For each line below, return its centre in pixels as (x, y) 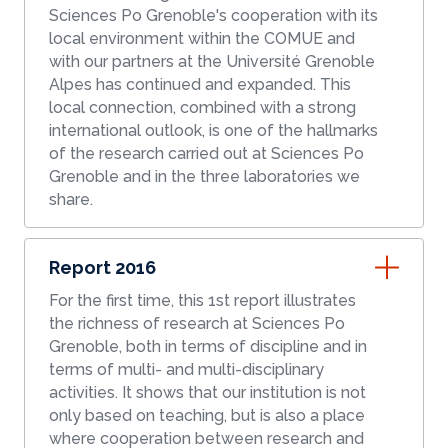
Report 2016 (102, 268)
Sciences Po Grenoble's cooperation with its (213, 16)
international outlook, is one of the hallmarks (213, 131)
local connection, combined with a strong (202, 108)
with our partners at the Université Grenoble (212, 62)
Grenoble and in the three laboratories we (204, 177)
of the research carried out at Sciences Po (206, 154)
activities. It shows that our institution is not (207, 393)
